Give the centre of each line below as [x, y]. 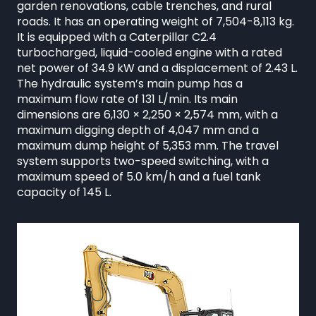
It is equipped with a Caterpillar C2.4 [117, 37]
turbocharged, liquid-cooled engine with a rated [150, 53]
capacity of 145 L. [64, 192]
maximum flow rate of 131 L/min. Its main [127, 99]
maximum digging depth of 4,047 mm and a [138, 130]
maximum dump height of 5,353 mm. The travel [148, 146]
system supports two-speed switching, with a [143, 161]
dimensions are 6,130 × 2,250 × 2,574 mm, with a [147, 115]
